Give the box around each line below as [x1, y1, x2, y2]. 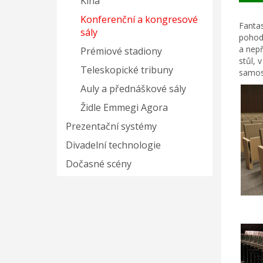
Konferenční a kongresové [80, 13, 198, 26]
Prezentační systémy [66, 120, 157, 133]
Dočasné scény [66, 157, 132, 170]
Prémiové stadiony [80, 45, 163, 58]
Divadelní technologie [66, 139, 161, 151]
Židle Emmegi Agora [80, 101, 168, 114]
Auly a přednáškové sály [80, 82, 187, 95]
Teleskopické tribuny [80, 63, 174, 76]
